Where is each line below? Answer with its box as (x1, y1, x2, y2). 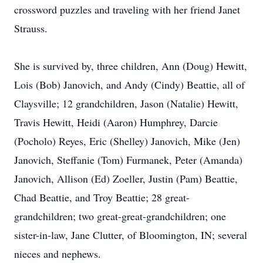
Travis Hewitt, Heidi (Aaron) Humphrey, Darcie (14, 115, 218, 129)
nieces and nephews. (14, 247, 101, 261)
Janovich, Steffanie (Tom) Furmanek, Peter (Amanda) (14, 153, 242, 167)
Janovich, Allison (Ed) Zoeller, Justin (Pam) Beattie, (14, 171, 238, 186)
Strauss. (14, 21, 48, 35)
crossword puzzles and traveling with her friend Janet (14, 2, 240, 16)
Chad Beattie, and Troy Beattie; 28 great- (14, 190, 190, 204)
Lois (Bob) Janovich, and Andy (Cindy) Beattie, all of (14, 77, 245, 92)
